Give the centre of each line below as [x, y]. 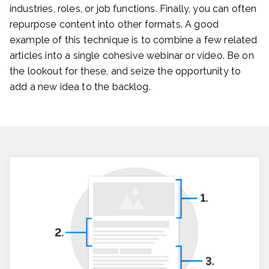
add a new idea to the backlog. [80, 86]
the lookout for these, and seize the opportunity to [125, 71]
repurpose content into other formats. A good [114, 24]
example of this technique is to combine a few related [134, 40]
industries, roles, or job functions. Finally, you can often [133, 8]
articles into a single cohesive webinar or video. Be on [132, 55]
